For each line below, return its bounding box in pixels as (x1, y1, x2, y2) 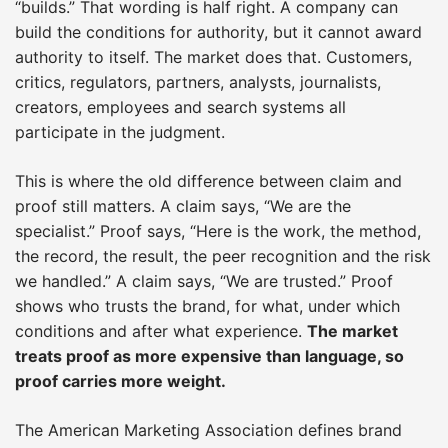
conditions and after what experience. (15, 320, 307, 341)
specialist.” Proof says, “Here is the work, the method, (15, 220, 421, 241)
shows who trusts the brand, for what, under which (15, 295, 400, 316)
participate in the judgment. (15, 121, 225, 142)
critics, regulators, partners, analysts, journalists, (15, 71, 381, 92)
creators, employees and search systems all (15, 96, 346, 117)
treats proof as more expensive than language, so (15, 345, 404, 366)
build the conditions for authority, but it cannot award (15, 21, 422, 42)
